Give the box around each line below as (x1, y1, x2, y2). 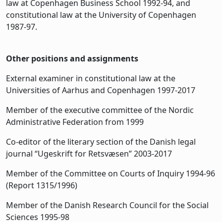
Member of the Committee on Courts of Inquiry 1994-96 (6, 167, 215, 179)
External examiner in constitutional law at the (6, 72, 175, 84)
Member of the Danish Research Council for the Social (6, 199, 209, 211)
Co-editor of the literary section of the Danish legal (6, 136, 196, 147)
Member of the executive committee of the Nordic (6, 104, 194, 115)
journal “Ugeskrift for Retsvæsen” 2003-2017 (6, 148, 172, 159)
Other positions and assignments (6, 53, 138, 64)
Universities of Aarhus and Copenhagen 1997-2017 (6, 84, 195, 96)
